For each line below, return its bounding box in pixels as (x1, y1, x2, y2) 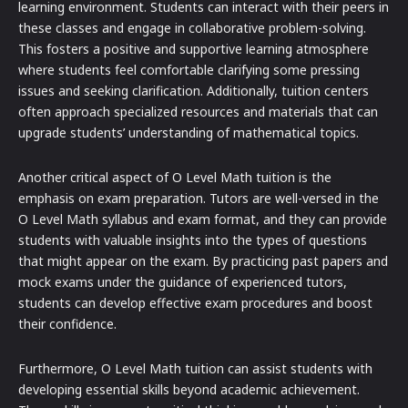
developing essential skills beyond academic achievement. (18, 381, 360, 399)
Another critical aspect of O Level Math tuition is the (18, 168, 331, 187)
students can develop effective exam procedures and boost (18, 294, 372, 312)
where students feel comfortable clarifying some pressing (18, 61, 360, 79)
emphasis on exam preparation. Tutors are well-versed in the (18, 189, 379, 208)
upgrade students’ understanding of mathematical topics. (18, 124, 359, 142)
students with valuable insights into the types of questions (18, 231, 367, 250)
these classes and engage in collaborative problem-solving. (18, 19, 366, 37)
